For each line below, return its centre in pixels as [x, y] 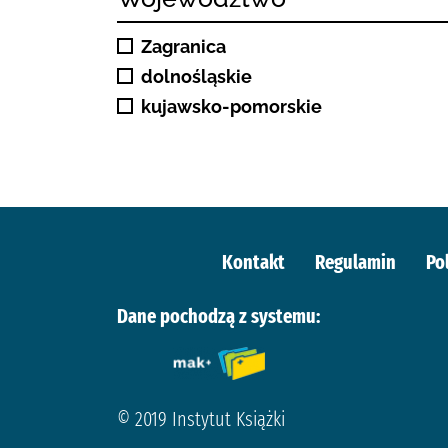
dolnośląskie [196, 77]
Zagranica [183, 47]
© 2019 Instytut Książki [201, 419]
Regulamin [355, 262]
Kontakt [253, 262]
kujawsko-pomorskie [231, 107]
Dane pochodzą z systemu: [218, 316]
